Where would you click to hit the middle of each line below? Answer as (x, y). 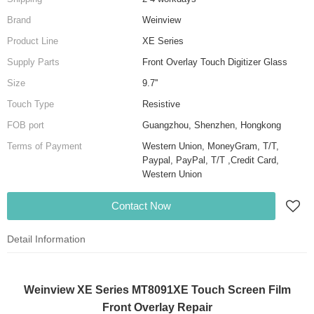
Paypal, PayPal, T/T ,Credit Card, (210, 161)
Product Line (33, 41)
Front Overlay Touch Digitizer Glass (214, 62)
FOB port (26, 125)
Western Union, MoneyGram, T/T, (210, 146)
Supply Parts (33, 62)
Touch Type (30, 104)
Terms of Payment (45, 146)
